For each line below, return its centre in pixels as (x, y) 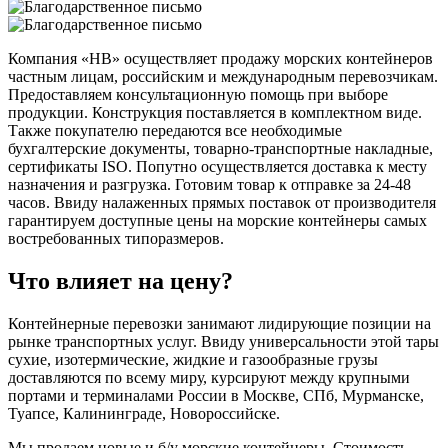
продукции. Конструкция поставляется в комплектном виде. (215, 113)
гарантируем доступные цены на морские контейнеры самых (217, 221)
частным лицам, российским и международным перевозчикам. (223, 77)
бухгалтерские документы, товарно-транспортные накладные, (220, 149)
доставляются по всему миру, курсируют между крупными (209, 378)
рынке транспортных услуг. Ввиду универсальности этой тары (223, 342)
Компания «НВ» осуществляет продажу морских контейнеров (220, 59)
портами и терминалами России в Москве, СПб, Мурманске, (216, 396)
